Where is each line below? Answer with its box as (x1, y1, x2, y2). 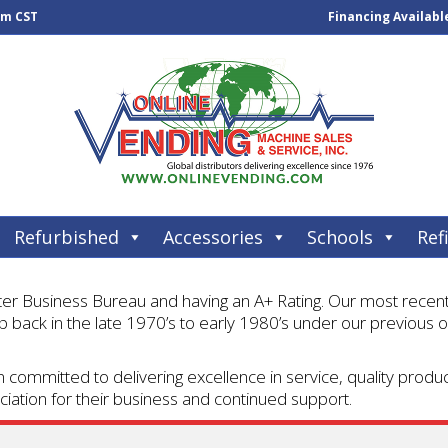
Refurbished (14, 225, 119, 249)
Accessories (163, 225, 263, 249)
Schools (307, 225, 373, 249)
